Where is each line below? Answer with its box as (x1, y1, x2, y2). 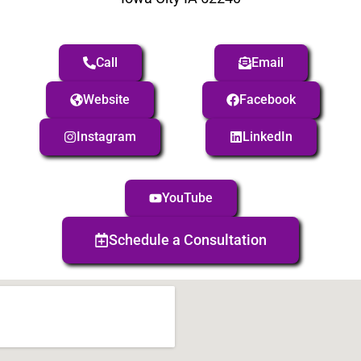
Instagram (77, 129, 136, 145)
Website (83, 92, 130, 108)
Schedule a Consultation (109, 231, 267, 249)
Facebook (239, 92, 296, 108)
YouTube (161, 190, 213, 206)
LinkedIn (243, 129, 293, 145)
